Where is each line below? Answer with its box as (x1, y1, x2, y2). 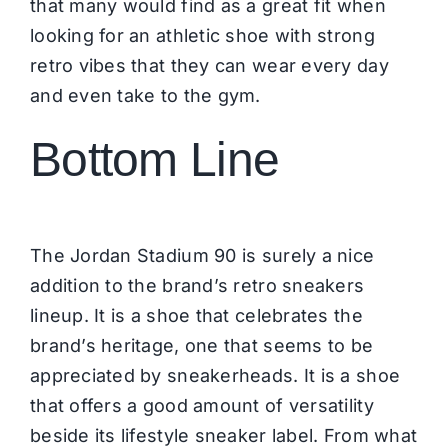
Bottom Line (29, 132, 292, 186)
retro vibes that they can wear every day (29, 54, 389, 76)
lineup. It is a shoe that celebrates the (29, 304, 363, 326)
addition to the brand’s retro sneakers (29, 274, 365, 296)
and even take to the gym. (29, 84, 267, 106)
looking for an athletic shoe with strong (29, 24, 375, 46)
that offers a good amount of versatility (29, 394, 374, 416)
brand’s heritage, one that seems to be (29, 334, 374, 356)
